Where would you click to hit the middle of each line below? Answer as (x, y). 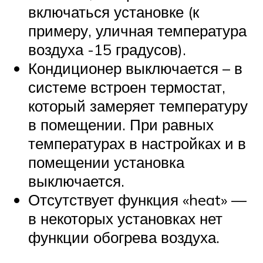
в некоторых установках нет (125, 218)
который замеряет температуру (138, 105)
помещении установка (106, 162)
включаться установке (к (114, 11)
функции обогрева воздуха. (124, 237)
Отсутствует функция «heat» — (137, 199)
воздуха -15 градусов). (107, 49)
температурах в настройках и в (137, 143)
